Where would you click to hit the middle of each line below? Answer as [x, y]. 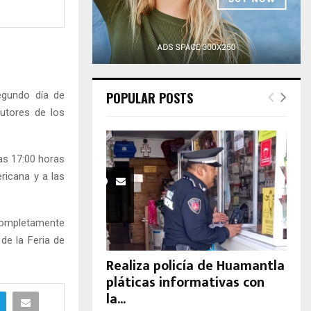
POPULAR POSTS [150, 98]
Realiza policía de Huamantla [195, 266]
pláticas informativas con [185, 283]
